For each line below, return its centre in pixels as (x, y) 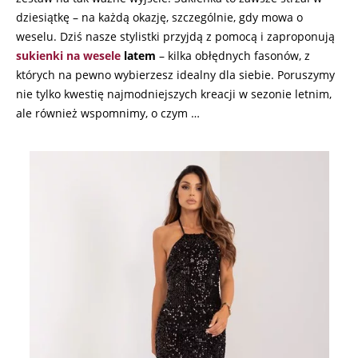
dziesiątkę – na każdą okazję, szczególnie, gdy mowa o (159, 17)
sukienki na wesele (68, 55)
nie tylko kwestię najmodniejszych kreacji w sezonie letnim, (174, 93)
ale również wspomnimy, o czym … (108, 113)
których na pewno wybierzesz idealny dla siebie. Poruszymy (175, 74)
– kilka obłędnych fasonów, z (233, 55)
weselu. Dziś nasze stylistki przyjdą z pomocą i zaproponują (175, 36)
